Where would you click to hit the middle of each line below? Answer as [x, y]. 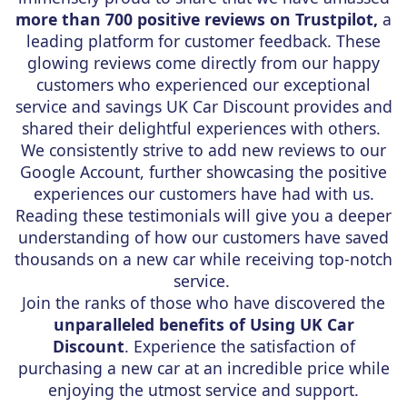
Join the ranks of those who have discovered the [203, 302]
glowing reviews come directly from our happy [203, 62]
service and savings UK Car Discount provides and [203, 106]
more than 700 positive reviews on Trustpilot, [197, 19]
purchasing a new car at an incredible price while [203, 367]
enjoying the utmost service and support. [203, 389]
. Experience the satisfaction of [239, 346]
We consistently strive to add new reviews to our [203, 149]
